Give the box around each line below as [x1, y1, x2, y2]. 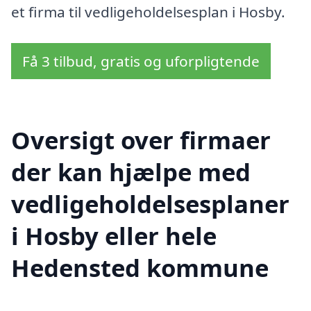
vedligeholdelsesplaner [11, 187, 289, 220]
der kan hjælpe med [11, 155, 251, 188]
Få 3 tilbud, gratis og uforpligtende [22, 51, 260, 72]
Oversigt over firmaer [11, 123, 271, 156]
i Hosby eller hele [11, 219, 217, 252]
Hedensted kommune [11, 251, 269, 284]
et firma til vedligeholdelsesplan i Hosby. [11, 1, 285, 22]
